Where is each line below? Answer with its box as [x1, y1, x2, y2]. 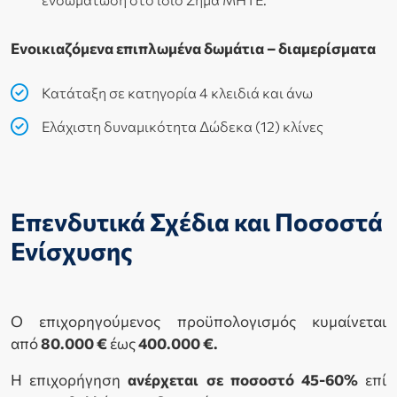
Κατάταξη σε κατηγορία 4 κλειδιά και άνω [42, 84, 313, 102]
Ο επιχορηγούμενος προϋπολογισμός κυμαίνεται [11, 312, 386, 331]
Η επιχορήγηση [11, 370, 128, 390]
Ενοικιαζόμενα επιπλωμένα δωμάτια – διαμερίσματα [11, 39, 376, 58]
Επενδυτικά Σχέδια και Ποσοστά [11, 206, 383, 237]
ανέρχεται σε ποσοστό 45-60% [128, 370, 358, 390]
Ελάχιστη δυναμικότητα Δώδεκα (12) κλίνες [42, 118, 323, 136]
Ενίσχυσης [11, 236, 133, 267]
